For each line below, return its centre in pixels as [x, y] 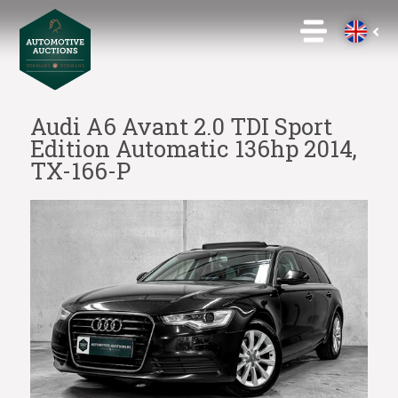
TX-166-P [80, 171]
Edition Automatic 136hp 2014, [193, 148]
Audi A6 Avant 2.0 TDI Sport [181, 126]
